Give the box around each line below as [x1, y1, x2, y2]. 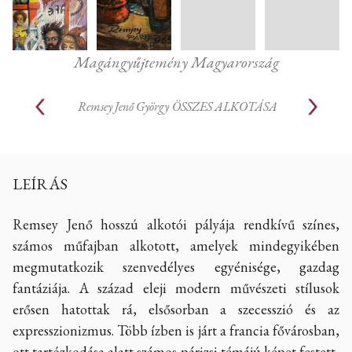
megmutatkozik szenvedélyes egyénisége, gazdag [13, 257, 339, 276]
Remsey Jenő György [78, 98, 169, 115]
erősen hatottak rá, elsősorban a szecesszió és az [13, 299, 339, 318]
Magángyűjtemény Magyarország [73, 51, 279, 72]
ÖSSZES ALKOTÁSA [172, 98, 277, 115]
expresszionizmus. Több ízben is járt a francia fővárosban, [13, 321, 339, 339]
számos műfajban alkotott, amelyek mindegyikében [13, 236, 339, 255]
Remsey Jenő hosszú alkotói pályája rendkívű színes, [13, 214, 339, 233]
